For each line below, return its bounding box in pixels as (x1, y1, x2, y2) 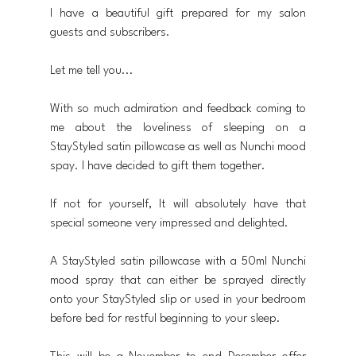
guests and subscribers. (49, 27, 170, 40)
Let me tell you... (49, 65, 133, 78)
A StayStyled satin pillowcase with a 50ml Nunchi (49, 256, 307, 269)
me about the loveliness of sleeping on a (49, 122, 307, 135)
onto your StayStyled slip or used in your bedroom (49, 294, 307, 307)
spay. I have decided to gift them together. (49, 161, 265, 173)
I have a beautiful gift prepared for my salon (49, 8, 307, 21)
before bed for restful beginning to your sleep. (49, 313, 281, 326)
